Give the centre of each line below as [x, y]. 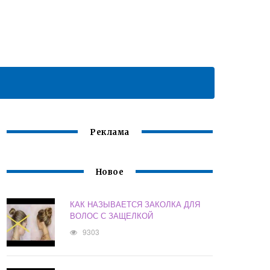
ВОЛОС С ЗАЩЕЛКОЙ [112, 216]
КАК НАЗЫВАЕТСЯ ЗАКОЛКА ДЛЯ [135, 204]
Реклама [110, 133]
